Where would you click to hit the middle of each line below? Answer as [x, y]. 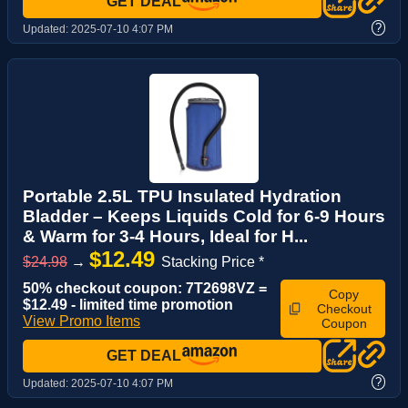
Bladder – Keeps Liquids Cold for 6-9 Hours [204, 216]
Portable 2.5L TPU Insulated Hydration [182, 196]
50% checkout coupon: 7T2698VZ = [145, 288]
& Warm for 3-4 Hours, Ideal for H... [165, 236]
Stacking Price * [213, 261]
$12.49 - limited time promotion [128, 304]
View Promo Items [82, 321]
